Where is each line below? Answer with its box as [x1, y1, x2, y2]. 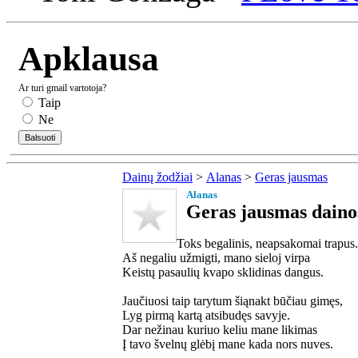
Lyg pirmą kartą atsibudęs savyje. [122, 308, 290, 322]
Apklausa [18, 39, 159, 78]
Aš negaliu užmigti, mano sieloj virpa [122, 250, 310, 265]
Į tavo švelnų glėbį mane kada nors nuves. [122, 336, 333, 351]
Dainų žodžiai [122, 169, 193, 184]
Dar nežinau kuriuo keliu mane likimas [122, 322, 317, 336]
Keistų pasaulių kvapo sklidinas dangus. [122, 265, 324, 279]
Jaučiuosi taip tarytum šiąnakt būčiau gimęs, [122, 293, 343, 308]
